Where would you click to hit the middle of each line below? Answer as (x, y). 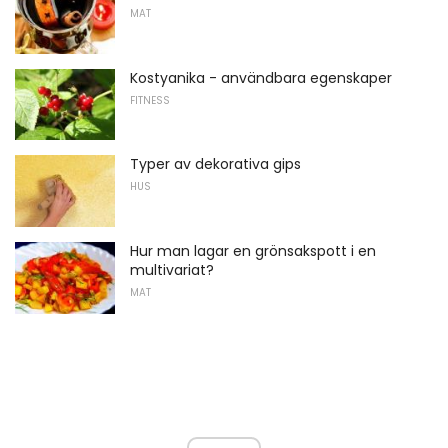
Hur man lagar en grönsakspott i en (253, 250)
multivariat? (172, 269)
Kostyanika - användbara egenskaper (261, 77)
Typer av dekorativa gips (215, 164)
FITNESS (150, 100)
